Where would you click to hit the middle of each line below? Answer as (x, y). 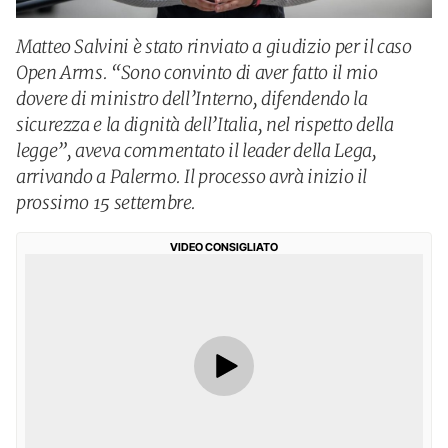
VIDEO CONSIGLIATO (224, 247)
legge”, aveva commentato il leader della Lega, (196, 150)
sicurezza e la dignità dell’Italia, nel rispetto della (205, 124)
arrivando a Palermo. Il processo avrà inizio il (192, 176)
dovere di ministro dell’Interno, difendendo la (192, 98)
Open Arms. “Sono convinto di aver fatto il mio (197, 72)
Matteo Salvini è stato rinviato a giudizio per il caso (214, 46)
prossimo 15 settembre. (106, 202)
